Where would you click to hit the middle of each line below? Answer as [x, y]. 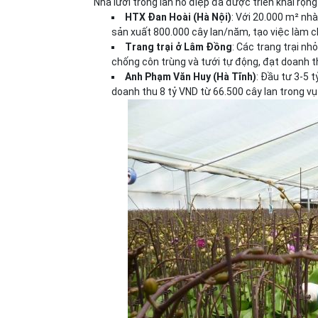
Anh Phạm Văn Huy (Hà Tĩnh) [191, 77]
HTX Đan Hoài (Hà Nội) [178, 17]
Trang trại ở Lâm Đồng [179, 47]
